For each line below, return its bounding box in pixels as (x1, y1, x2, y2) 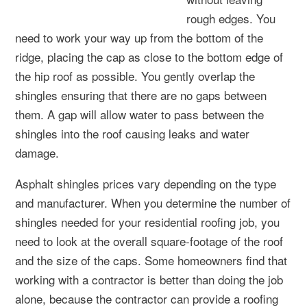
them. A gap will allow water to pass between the (15, 105, 264, 123)
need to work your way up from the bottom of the (15, 28, 263, 46)
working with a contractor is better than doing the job (15, 270, 283, 288)
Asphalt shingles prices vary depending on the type (15, 174, 276, 192)
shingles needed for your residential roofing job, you (15, 212, 280, 230)
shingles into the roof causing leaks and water (15, 124, 249, 142)
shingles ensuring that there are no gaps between (15, 86, 267, 103)
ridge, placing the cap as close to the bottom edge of (15, 47, 283, 65)
